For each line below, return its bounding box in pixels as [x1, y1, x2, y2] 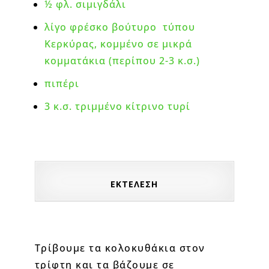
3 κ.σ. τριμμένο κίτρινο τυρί [44, 99, 190, 113]
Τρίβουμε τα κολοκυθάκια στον [34, 241, 205, 255]
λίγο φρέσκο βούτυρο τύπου [44, 20, 195, 34]
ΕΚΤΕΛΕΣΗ [110, 178, 159, 190]
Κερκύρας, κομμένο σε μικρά [44, 37, 192, 50]
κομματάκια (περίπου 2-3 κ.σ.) [44, 53, 200, 67]
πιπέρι [44, 76, 79, 90]
